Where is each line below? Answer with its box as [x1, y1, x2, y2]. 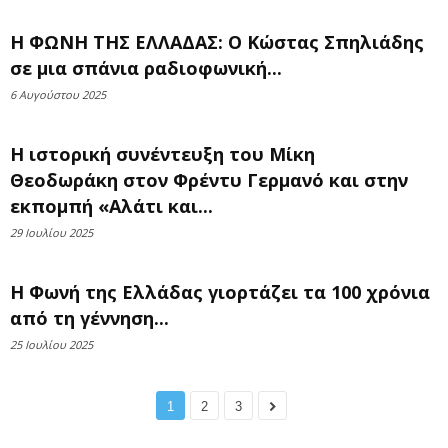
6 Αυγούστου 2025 [10, 87, 106, 102]
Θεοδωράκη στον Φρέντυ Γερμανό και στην [10, 168, 408, 192]
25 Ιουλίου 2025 [10, 337, 93, 352]
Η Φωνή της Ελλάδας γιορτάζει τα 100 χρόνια [10, 280, 430, 304]
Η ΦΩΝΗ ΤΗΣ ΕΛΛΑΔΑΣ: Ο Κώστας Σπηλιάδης [10, 30, 424, 54]
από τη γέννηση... [10, 306, 169, 330]
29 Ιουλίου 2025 [10, 225, 93, 240]
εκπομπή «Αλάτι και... [10, 194, 213, 218]
